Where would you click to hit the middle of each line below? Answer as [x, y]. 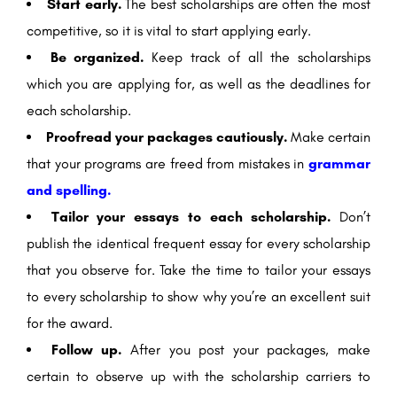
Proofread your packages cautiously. [167, 137]
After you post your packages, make [250, 350]
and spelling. [69, 191]
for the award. [70, 323]
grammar [339, 164]
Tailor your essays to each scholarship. [191, 217]
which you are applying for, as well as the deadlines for [198, 84]
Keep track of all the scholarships [261, 58]
